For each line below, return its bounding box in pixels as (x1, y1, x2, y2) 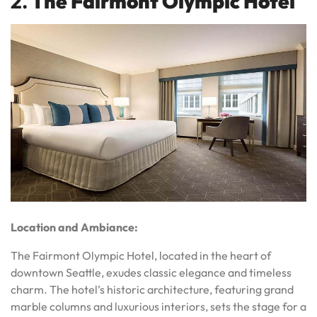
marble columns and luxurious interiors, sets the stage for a (11, 299, 306, 313)
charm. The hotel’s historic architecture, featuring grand (11, 282, 294, 296)
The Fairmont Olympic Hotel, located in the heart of (11, 248, 271, 263)
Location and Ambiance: (11, 219, 138, 234)
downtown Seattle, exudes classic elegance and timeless (11, 265, 292, 279)
